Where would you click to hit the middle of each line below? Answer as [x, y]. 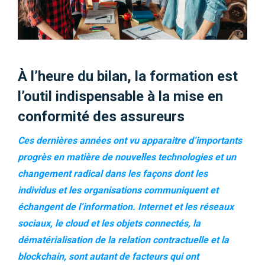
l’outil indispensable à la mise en [120, 96]
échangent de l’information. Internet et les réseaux [126, 207]
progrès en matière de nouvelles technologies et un [127, 157]
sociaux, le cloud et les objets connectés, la [109, 223]
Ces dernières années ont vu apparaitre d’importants [130, 140]
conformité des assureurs [101, 117]
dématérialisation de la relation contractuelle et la [123, 240]
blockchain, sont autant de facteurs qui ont [108, 256]
